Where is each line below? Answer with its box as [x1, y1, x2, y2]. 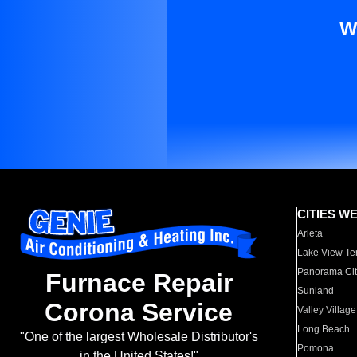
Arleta [297, 228, 324, 239]
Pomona [297, 343, 335, 354]
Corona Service [45, 298, 233, 328]
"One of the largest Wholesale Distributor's [19, 330, 258, 344]
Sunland [297, 285, 335, 296]
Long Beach [297, 324, 351, 335]
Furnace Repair [45, 269, 233, 298]
